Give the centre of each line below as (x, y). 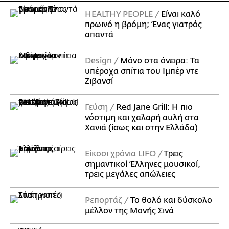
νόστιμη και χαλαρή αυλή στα (142, 118)
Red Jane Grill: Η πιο (154, 108)
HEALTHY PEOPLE (119, 15)
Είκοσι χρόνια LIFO (120, 154)
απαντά (99, 35)
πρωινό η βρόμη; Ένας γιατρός (143, 25)
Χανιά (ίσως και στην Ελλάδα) (141, 128)
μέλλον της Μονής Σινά (129, 211)
